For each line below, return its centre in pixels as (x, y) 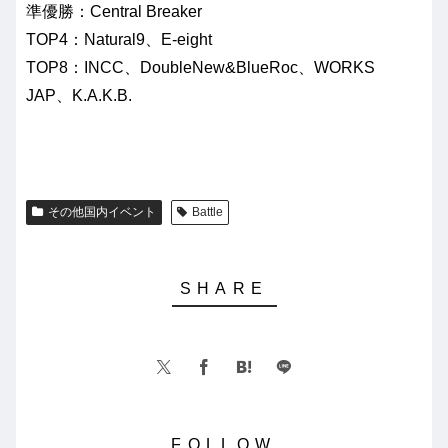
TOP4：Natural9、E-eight (119, 39)
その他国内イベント (101, 211)
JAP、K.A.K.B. (81, 95)
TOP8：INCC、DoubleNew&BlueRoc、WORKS (200, 67)
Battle (207, 211)
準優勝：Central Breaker (114, 11)
